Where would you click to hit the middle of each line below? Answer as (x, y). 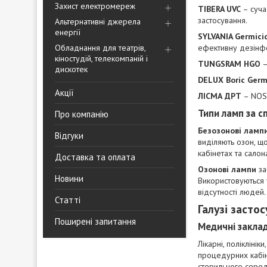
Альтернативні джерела (98, 21)
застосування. (223, 20)
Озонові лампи (227, 169)
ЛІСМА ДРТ (220, 96)
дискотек (71, 69)
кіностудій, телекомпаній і (101, 58)
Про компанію (82, 114)
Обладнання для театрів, (100, 48)
